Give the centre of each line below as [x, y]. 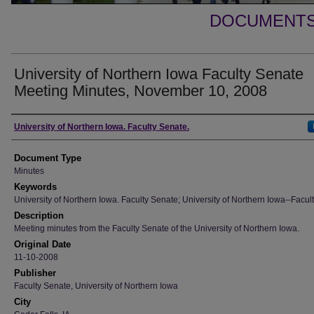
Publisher [35, 273]
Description [39, 216]
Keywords [35, 187]
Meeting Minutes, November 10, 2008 [141, 91]
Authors [35, 127]
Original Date [42, 244]
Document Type [48, 158]
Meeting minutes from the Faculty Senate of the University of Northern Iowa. [157, 228]
